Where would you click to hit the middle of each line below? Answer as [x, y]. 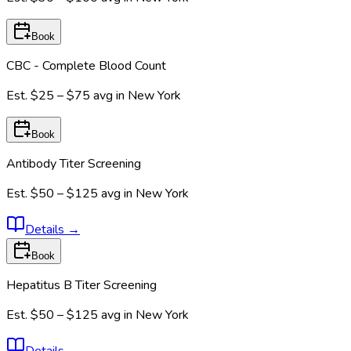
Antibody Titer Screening [74, 163]
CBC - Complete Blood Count [86, 65]
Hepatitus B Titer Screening [81, 285]
